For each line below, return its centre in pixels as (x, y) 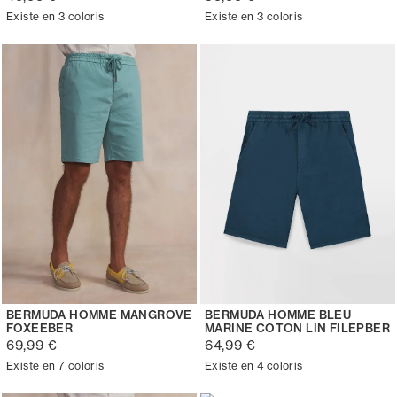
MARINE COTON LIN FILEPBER (297, 327)
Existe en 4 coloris (254, 365)
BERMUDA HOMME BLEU (278, 314)
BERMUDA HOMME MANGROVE (99, 314)
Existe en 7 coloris (55, 365)
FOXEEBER (40, 327)
